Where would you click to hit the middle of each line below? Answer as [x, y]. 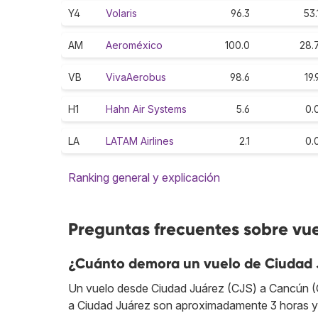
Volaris [121, 13]
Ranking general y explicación [144, 178]
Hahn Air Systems [146, 109]
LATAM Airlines [140, 141]
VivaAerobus [136, 77]
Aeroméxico [134, 45]
